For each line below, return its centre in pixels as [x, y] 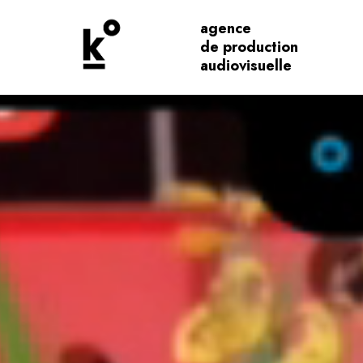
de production [249, 47]
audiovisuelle [246, 66]
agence [226, 29]
